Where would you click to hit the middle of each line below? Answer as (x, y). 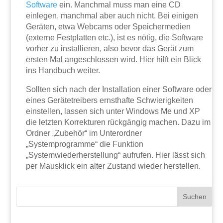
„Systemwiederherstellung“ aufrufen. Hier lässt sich (116, 155)
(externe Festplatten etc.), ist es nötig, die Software (115, 38)
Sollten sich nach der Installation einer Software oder (119, 90)
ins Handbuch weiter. (63, 71)
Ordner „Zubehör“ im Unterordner (84, 133)
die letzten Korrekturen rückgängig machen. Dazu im (118, 122)
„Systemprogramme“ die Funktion (85, 144)
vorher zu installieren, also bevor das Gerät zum (110, 49)
